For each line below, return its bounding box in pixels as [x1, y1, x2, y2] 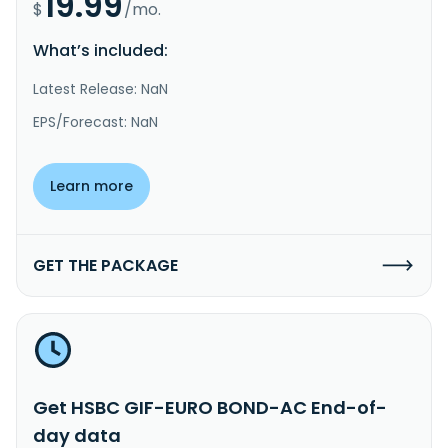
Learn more [50, 175, 133, 196]
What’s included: [33, 38, 168, 62]
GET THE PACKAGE [33, 253, 178, 277]
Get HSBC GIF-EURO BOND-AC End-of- [33, 394, 387, 420]
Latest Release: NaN [33, 78, 168, 99]
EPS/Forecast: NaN [33, 111, 158, 132]
